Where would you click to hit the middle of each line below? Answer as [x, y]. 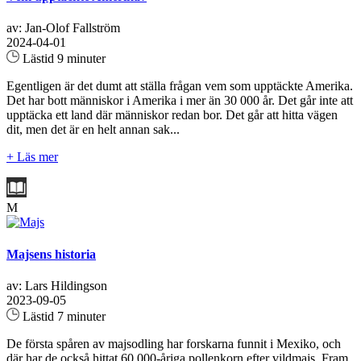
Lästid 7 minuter [62, 316]
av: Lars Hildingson [57, 285]
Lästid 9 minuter [62, 59]
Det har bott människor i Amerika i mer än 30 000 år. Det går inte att [180, 101]
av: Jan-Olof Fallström [63, 28]
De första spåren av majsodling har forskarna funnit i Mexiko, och [174, 343]
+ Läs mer [32, 157]
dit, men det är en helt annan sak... [93, 130]
